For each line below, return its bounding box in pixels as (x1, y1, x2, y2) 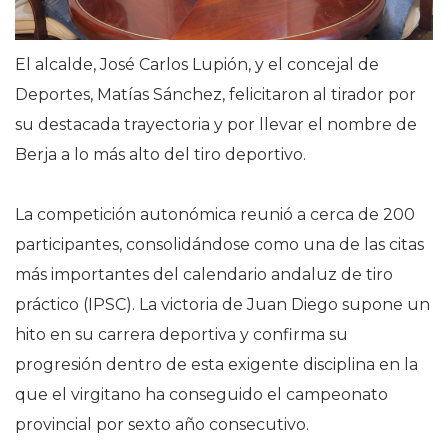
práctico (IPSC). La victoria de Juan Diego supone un (15, 295, 430, 315)
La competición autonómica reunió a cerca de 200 (15, 205, 415, 225)
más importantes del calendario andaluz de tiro (15, 265, 393, 285)
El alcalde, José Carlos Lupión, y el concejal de (15, 55, 379, 75)
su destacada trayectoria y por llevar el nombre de (15, 115, 417, 135)
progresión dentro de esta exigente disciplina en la (15, 355, 418, 375)
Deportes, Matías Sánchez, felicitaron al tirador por (15, 85, 416, 105)
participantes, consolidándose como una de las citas (15, 235, 424, 255)
